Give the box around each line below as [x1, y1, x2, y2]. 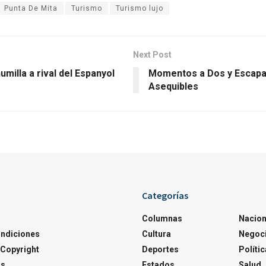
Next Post [133, 49, 172, 59]
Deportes [142, 244, 179, 254]
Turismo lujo [116, 4, 163, 12]
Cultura [142, 229, 171, 239]
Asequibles [148, 80, 198, 92]
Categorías [142, 189, 188, 201]
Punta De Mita [4, 4, 58, 12]
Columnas [142, 213, 182, 223]
